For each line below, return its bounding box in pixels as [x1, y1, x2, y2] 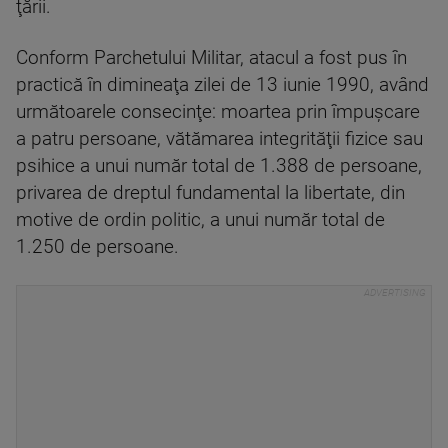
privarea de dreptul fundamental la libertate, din [16, 182, 405, 204]
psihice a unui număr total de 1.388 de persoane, [16, 155, 422, 177]
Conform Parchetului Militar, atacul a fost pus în [16, 47, 407, 69]
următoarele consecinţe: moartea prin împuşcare [16, 101, 420, 123]
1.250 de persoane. [16, 236, 179, 258]
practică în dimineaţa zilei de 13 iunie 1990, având [16, 74, 429, 96]
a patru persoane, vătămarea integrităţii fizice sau [16, 128, 423, 150]
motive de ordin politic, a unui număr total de [16, 209, 385, 231]
